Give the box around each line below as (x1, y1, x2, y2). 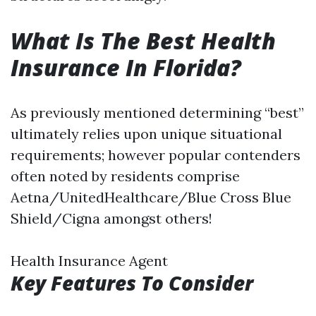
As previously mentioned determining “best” (11, 104, 304, 121)
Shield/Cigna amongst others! (11, 209, 212, 227)
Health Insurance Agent (11, 252, 168, 269)
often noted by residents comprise (11, 167, 240, 185)
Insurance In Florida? (11, 52, 241, 83)
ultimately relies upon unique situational (11, 125, 282, 142)
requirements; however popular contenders (11, 146, 300, 164)
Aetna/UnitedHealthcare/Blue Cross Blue (11, 188, 291, 206)
